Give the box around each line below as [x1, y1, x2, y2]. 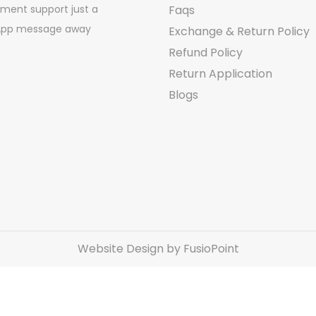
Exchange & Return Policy [169, 23, 310, 39]
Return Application [169, 66, 272, 82]
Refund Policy [169, 44, 243, 61]
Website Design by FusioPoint [77, 241, 239, 257]
